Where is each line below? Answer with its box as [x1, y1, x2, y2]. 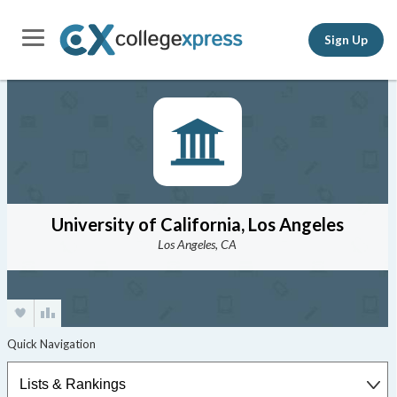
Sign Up [324, 32, 368, 47]
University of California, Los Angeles [51, 214, 344, 235]
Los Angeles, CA [158, 237, 237, 252]
